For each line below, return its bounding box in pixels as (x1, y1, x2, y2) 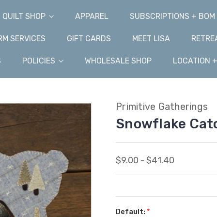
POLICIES (22, 56, 55, 65)
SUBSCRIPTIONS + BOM (129, 12, 215, 21)
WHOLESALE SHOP (84, 56, 152, 65)
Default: (116, 207, 147, 216)
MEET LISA (132, 34, 170, 43)
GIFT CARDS (67, 34, 111, 43)
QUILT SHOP (2, 12, 46, 21)
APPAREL (75, 12, 108, 21)
